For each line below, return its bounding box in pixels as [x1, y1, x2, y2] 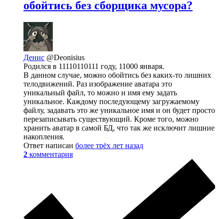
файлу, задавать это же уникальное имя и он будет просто [23, 106, 215, 114]
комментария [29, 150, 73, 158]
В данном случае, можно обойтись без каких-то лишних [23, 70, 211, 79]
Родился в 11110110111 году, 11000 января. [23, 62, 164, 70]
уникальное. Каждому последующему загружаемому [23, 97, 199, 106]
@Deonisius [46, 53, 85, 62]
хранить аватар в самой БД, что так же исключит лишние [23, 123, 215, 132]
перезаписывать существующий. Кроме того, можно [23, 114, 198, 123]
